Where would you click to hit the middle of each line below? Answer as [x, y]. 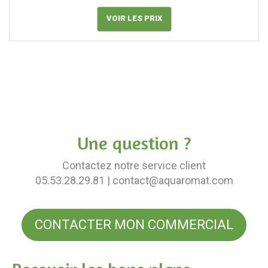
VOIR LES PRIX [134, 18]
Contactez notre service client [134, 165]
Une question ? [134, 143]
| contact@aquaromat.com [169, 180]
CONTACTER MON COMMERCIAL [134, 225]
